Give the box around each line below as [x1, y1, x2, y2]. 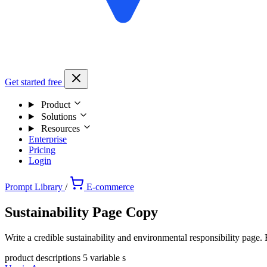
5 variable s [83, 252, 126, 263]
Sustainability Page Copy [5, 204, 158, 220]
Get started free [5, 77, 64, 87]
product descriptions [5, 252, 83, 263]
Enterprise [29, 134, 67, 144]
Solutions [38, 111, 79, 122]
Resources [38, 123, 82, 133]
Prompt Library [5, 182, 65, 192]
